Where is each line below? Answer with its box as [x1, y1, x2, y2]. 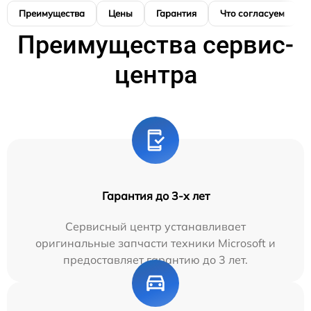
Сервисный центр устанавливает [65, 219, 246, 233]
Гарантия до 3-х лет [101, 188, 210, 203]
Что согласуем [220, 7, 285, 19]
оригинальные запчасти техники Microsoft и [35, 235, 276, 250]
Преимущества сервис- [17, 30, 294, 60]
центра [114, 60, 197, 90]
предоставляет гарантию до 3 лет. [63, 252, 248, 267]
